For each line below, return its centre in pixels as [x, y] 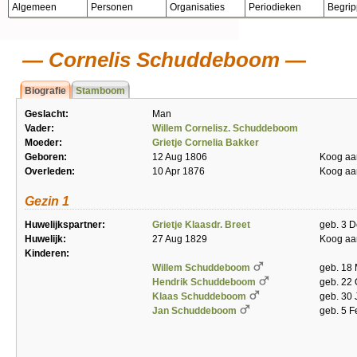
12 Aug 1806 [180, 157]
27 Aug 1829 [180, 239]
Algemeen [34, 7]
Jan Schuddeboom [194, 311]
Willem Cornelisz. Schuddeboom [225, 128]
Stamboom [100, 91]
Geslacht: [47, 114]
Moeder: [43, 143]
